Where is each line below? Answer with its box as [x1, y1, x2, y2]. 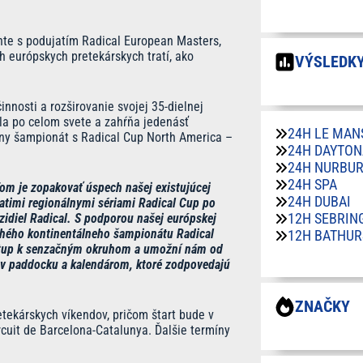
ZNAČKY [295, 297, 350, 316]
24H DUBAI [288, 193, 351, 210]
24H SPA [288, 176, 337, 193]
